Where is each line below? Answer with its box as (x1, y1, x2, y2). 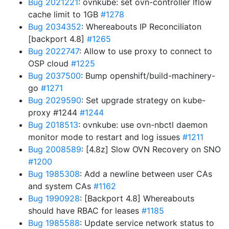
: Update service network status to (80, 218, 214, 228)
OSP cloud (28, 58, 71, 68)
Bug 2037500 (28, 71, 81, 81)
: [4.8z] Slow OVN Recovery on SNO (81, 144, 221, 154)
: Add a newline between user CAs (80, 169, 212, 179)
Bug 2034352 (28, 21, 81, 32)
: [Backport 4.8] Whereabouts (80, 193, 194, 203)
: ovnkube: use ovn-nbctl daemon (78, 120, 208, 130)
